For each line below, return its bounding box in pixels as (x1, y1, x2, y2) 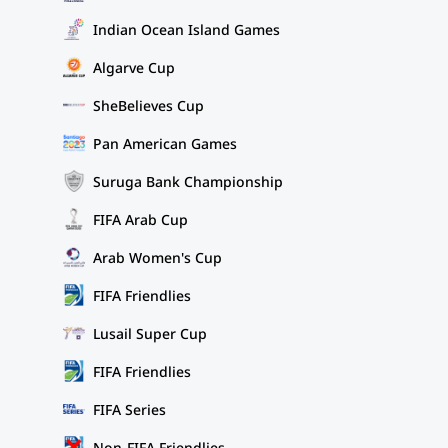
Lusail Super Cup (93, 323, 207, 343)
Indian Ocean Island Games (93, 19, 280, 39)
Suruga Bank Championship (93, 171, 283, 191)
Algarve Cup (93, 57, 175, 77)
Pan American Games (93, 133, 237, 153)
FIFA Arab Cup (93, 209, 188, 229)
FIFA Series (93, 399, 166, 419)
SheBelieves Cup (93, 95, 204, 115)
